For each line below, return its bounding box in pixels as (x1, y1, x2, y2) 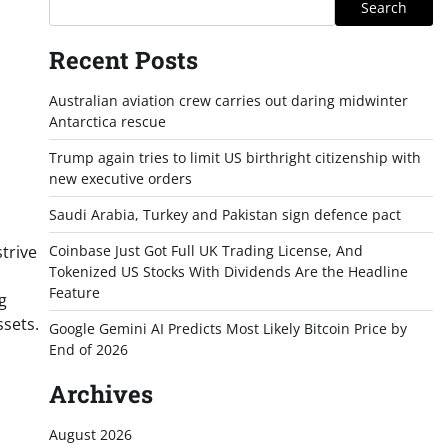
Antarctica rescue (48, 112, 166, 131)
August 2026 (48, 425, 132, 444)
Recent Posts (48, 44, 198, 76)
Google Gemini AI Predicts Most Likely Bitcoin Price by (48, 319, 407, 338)
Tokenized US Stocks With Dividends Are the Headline (48, 262, 408, 281)
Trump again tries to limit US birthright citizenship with (48, 148, 421, 167)
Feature (48, 283, 100, 302)
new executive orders (48, 169, 192, 188)
